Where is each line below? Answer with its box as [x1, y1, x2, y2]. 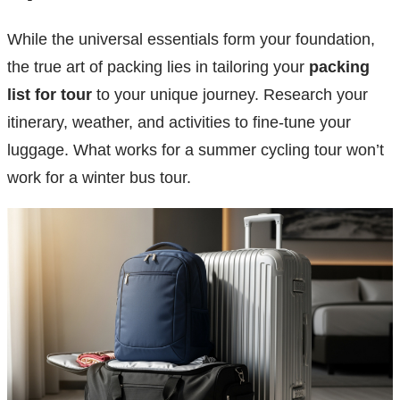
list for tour [7, 86, 92, 104]
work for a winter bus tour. [7, 169, 191, 187]
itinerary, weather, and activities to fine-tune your [7, 113, 351, 132]
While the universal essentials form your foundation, [7, 30, 375, 49]
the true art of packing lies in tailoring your [7, 58, 309, 77]
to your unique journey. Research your [92, 86, 368, 104]
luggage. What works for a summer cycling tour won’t [7, 141, 384, 160]
